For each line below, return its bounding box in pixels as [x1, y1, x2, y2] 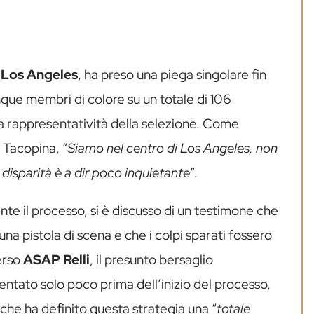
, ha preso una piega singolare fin [78, 65, 266, 83]
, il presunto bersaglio [90, 250, 213, 268]
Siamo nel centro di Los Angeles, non [67, 139, 278, 157]
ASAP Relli [23, 250, 90, 268]
